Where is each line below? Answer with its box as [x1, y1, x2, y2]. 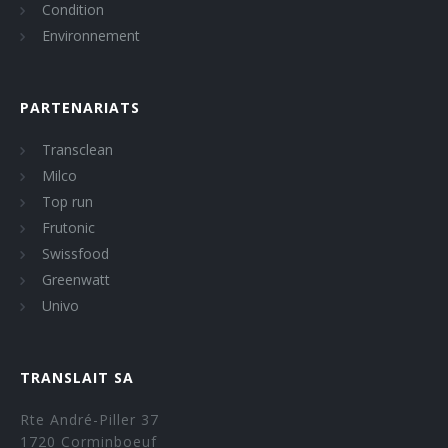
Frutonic [42, 218, 95, 238]
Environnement [42, 26, 140, 46]
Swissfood [42, 244, 109, 264]
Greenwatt [42, 270, 110, 290]
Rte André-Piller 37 [20, 410, 159, 430]
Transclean [42, 140, 113, 160]
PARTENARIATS [20, 98, 140, 118]
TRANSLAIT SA [20, 368, 134, 388]
